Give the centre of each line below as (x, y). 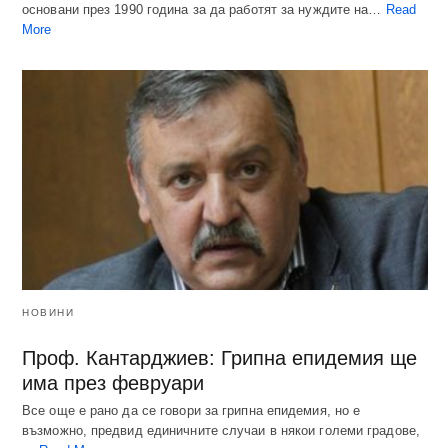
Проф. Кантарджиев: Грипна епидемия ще (219, 358)
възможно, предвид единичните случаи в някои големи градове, (221, 431)
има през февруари (113, 383)
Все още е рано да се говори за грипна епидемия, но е (191, 411)
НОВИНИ (48, 313)
